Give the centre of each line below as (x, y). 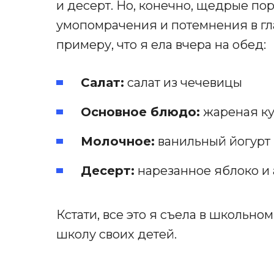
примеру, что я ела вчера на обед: (161, 45)
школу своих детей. (117, 235)
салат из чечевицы (183, 83)
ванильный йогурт (213, 142)
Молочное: (118, 142)
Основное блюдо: (140, 112)
